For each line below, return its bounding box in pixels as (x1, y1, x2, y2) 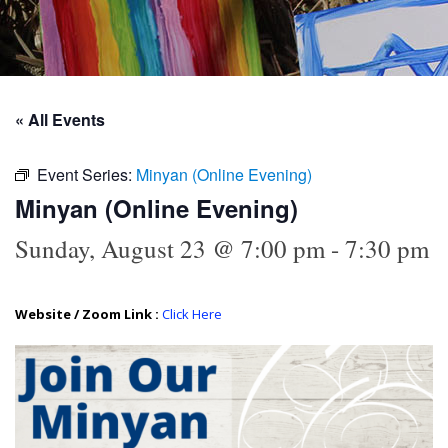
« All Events (15, 107, 105, 131)
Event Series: (37, 162, 136, 186)
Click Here (162, 304, 222, 323)
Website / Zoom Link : (15, 304, 162, 323)
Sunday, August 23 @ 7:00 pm (15, 231, 325, 265)
